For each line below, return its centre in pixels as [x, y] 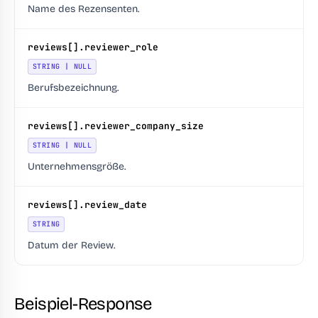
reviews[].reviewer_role [93, 47]
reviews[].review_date [87, 205]
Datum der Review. [71, 245]
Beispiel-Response [83, 304]
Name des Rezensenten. [83, 9]
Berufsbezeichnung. [73, 88]
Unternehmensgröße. [77, 166]
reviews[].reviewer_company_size [116, 126]
